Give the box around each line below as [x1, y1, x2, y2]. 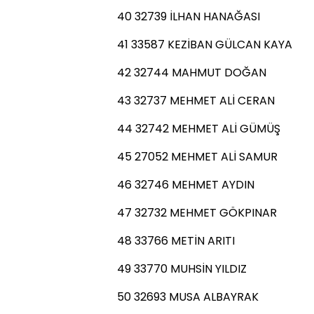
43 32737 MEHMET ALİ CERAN [117, 93, 275, 109]
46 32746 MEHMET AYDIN [117, 177, 254, 193]
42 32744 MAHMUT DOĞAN [117, 64, 266, 81]
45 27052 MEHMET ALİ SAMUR [117, 149, 278, 165]
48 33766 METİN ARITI [117, 233, 235, 249]
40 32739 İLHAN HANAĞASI [117, 8, 260, 25]
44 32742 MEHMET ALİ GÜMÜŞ [117, 121, 280, 137]
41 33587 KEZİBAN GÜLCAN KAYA [117, 36, 292, 53]
